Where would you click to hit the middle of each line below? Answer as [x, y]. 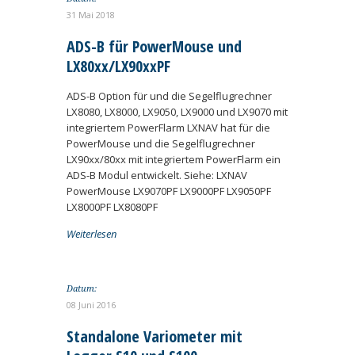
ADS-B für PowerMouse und [154, 46]
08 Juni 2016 [91, 305]
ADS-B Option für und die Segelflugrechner [169, 96]
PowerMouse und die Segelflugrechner [161, 143]
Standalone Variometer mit [155, 336]
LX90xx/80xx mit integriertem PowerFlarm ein [174, 159]
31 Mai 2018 [91, 15]
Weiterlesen [92, 234]
